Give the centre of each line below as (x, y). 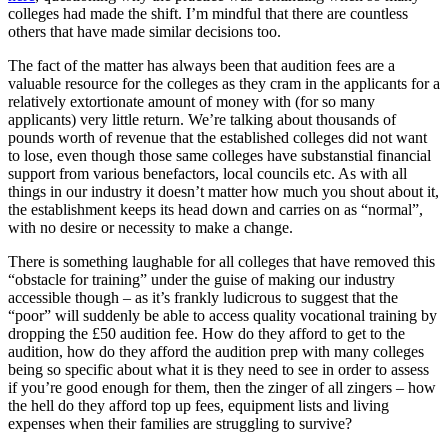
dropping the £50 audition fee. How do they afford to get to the (206, 333)
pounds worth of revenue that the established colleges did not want (217, 137)
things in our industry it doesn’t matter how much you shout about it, (223, 191)
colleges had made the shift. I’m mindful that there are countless (208, 13)
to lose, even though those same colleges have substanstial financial (219, 155)
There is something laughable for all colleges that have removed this (221, 261)
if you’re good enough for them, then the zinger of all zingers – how (222, 387)
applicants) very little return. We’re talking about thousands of (202, 119)
